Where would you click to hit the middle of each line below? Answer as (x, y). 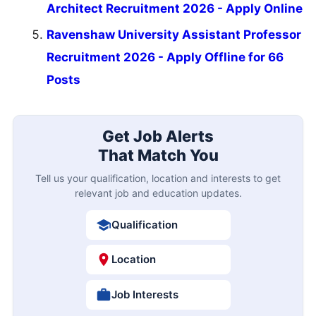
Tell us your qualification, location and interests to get (158, 178)
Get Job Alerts (158, 136)
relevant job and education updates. (158, 193)
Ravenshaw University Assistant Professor (174, 35)
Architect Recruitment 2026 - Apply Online (175, 9)
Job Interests (145, 294)
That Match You (158, 155)
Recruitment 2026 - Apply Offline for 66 (165, 57)
